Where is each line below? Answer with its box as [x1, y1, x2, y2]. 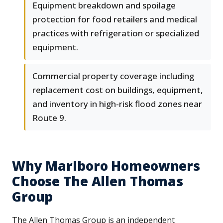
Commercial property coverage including [32, 70, 194, 82]
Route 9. [32, 112, 66, 124]
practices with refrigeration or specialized [32, 27, 199, 39]
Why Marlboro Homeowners [12, 157, 201, 175]
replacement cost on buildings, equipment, [32, 84, 203, 96]
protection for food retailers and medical [32, 13, 197, 25]
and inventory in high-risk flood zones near [32, 98, 202, 110]
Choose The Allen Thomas [12, 172, 184, 191]
